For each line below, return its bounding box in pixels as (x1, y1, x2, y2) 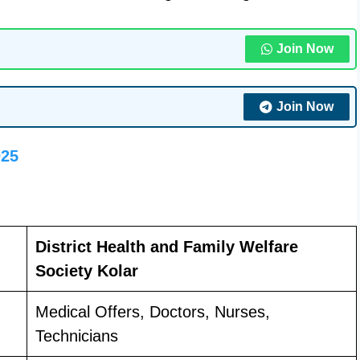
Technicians (35, 326, 118, 345)
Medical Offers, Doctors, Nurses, (35, 302, 270, 321)
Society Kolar (35, 261, 138, 280)
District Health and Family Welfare (35, 237, 298, 256)
